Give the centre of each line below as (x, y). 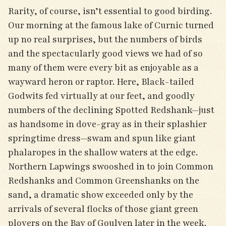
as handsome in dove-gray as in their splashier (107, 124)
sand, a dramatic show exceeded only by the (101, 195)
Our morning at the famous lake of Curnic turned (111, 25)
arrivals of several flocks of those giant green (103, 209)
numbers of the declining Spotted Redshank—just (111, 110)
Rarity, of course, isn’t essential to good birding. (110, 11)
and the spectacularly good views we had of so (105, 53)
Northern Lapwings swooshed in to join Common (111, 166)
